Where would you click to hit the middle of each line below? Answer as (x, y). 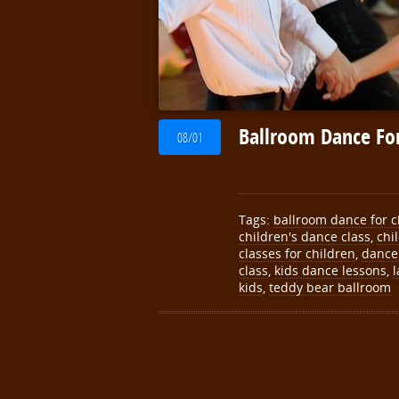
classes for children (297, 253)
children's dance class (305, 236)
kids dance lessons (330, 270)
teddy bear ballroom (330, 287)
